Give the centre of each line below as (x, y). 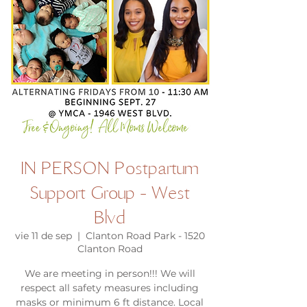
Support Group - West (110, 192)
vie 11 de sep (43, 236)
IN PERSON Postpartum (110, 168)
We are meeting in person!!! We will (110, 273)
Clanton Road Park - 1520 (145, 236)
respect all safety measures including (110, 288)
